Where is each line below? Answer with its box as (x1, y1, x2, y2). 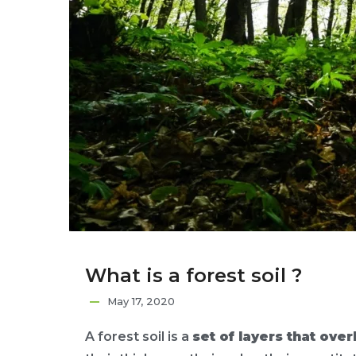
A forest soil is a (85, 329, 192, 344)
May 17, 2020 (107, 295, 175, 308)
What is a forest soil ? (85, 264, 302, 287)
